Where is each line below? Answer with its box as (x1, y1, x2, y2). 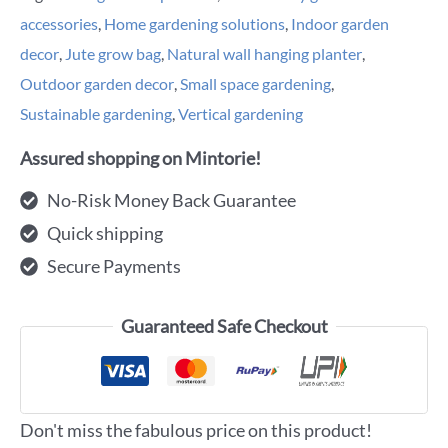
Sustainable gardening (20, 103, 172, 123)
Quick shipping (47, 222, 164, 244)
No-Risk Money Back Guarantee (47, 189, 297, 211)
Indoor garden (291, 13, 389, 33)
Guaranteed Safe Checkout (120, 315, 328, 338)
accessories (20, 13, 98, 33)
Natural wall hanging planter (167, 43, 362, 63)
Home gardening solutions (104, 13, 285, 33)
